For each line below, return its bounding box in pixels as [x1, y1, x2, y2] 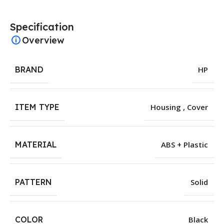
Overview [22, 34, 64, 46]
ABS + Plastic [161, 139, 208, 149]
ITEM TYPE [15, 101, 59, 112]
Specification [10, 20, 74, 33]
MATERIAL [15, 139, 56, 149]
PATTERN [15, 176, 52, 187]
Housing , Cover [150, 101, 208, 112]
